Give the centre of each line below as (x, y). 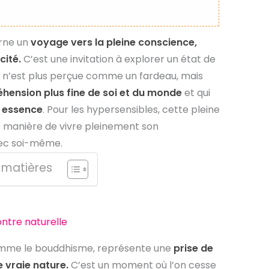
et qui (196, 92)
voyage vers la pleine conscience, (113, 42)
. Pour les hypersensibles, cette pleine (131, 109)
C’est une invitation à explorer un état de (118, 59)
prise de (193, 249)
